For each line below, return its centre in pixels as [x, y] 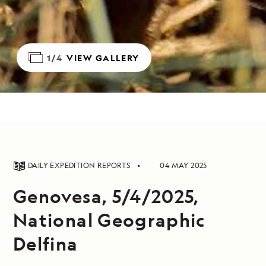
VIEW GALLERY [103, 58]
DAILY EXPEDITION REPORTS [80, 165]
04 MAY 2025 [183, 165]
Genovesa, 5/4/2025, [106, 196]
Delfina [46, 243]
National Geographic [109, 220]
